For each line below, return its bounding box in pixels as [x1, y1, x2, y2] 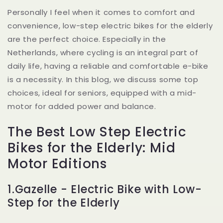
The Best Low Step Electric [7, 122, 187, 141]
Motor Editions [7, 154, 107, 173]
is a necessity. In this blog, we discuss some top [7, 74, 199, 85]
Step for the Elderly [7, 195, 120, 211]
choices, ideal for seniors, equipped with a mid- [7, 88, 197, 98]
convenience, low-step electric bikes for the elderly [7, 20, 213, 31]
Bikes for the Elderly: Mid [7, 138, 176, 157]
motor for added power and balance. [7, 101, 156, 111]
